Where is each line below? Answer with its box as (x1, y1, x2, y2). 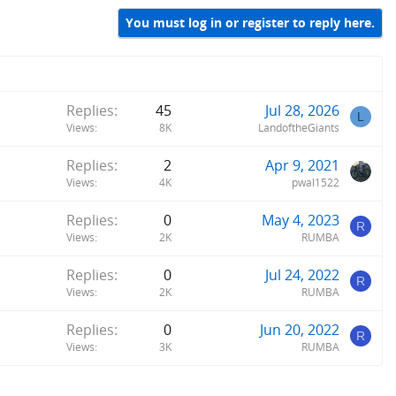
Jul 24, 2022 (265, 264, 339, 285)
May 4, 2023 (262, 209, 339, 230)
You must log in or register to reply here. (126, 14, 375, 32)
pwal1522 (292, 174, 339, 190)
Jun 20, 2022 (260, 319, 339, 339)
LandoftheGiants (258, 119, 339, 135)
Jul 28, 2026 (265, 100, 339, 120)
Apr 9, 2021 (265, 155, 339, 175)
